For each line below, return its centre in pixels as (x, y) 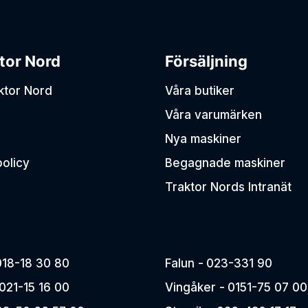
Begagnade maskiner (225, 163)
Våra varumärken (213, 115)
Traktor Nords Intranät (228, 187)
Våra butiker (200, 91)
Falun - (184, 263)
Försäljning (206, 61)
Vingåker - (195, 287)
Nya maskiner (203, 139)
